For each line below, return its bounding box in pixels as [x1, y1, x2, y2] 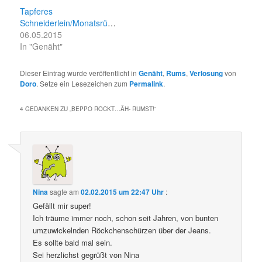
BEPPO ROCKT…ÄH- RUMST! [71, 105, 155, 113]
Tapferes [20, 5, 53, 17]
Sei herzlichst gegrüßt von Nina [33, 249, 140, 261]
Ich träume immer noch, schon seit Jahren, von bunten [33, 212, 219, 224]
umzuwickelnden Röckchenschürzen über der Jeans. [33, 225, 212, 236]
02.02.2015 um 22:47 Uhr [81, 187, 164, 198]
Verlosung [189, 67, 223, 78]
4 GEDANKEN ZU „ [20, 105, 72, 113]
